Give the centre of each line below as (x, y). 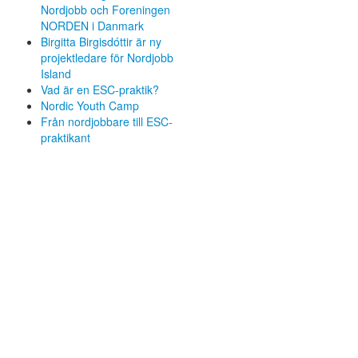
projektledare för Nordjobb (107, 57)
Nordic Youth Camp (90, 105)
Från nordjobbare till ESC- (107, 121)
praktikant (66, 137)
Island (56, 73)
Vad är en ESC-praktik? (100, 89)
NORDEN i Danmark (92, 25)
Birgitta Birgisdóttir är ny (101, 41)
